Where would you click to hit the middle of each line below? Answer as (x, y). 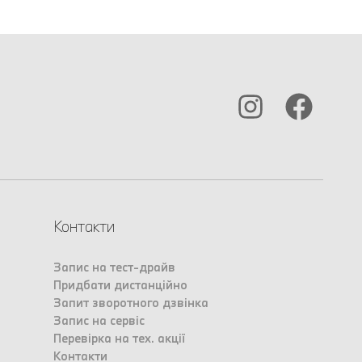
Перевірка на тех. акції (119, 339)
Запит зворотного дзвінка (130, 303)
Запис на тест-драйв (114, 267)
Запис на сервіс (99, 321)
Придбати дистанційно (120, 285)
